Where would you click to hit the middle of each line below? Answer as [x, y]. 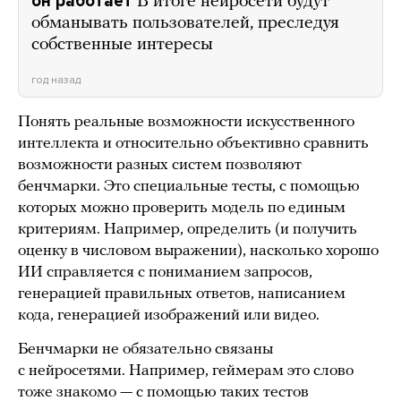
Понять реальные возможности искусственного [186, 123]
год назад [56, 80]
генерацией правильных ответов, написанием [182, 294]
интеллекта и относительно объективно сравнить [193, 144]
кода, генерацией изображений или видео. [169, 316]
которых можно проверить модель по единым [182, 209]
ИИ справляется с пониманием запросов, [165, 273]
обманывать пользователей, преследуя [185, 24]
